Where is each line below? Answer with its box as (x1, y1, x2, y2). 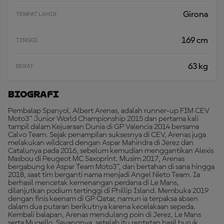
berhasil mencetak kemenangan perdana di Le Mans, (8, 179, 179, 187)
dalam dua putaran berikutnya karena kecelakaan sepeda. (8, 203, 195, 211)
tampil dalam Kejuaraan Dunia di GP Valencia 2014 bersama (8, 123, 199, 131)
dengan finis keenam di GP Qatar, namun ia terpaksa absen (8, 195, 198, 203)
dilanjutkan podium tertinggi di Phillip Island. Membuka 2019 (8, 187, 208, 195)
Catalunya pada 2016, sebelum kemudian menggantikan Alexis (8, 147, 213, 155)
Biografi (8, 89, 59, 99)
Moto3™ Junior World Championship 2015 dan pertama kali (8, 115, 198, 123)
